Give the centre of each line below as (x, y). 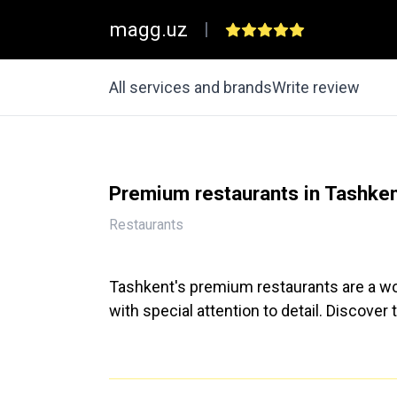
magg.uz (148, 29)
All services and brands (191, 87)
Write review (316, 87)
